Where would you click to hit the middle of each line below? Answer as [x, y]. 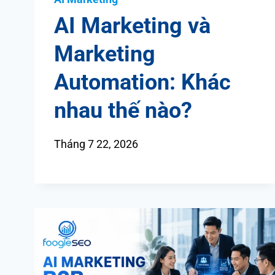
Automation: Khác [142, 83]
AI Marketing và [132, 26]
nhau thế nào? [123, 111]
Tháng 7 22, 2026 [96, 144]
